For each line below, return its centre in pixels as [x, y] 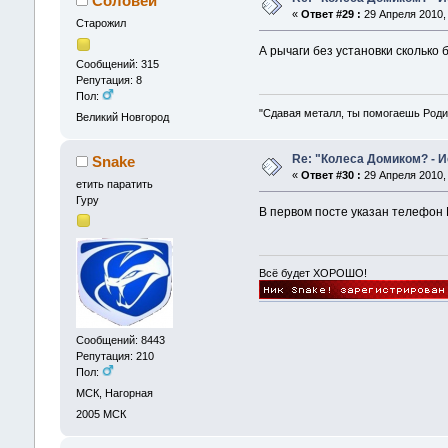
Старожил [100, 23]
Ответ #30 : [330, 175]
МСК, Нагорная [114, 392]
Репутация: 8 [108, 79]
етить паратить [114, 184]
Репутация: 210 [114, 355]
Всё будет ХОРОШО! [313, 273]
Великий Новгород [122, 116]
